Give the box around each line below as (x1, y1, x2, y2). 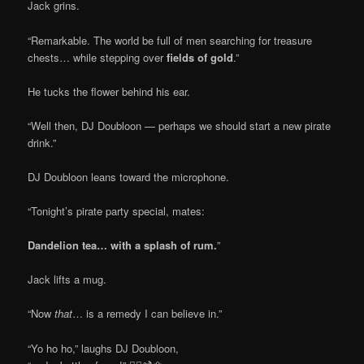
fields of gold (167, 49, 234, 65)
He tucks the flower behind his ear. (28, 83, 191, 99)
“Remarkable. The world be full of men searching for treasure (28, 32, 313, 48)
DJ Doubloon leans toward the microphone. (28, 168, 230, 184)
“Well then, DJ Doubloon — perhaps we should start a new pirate (28, 117, 331, 133)
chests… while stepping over (28, 49, 167, 65)
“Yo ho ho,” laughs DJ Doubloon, (28, 340, 180, 356)
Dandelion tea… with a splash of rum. (28, 237, 218, 253)
